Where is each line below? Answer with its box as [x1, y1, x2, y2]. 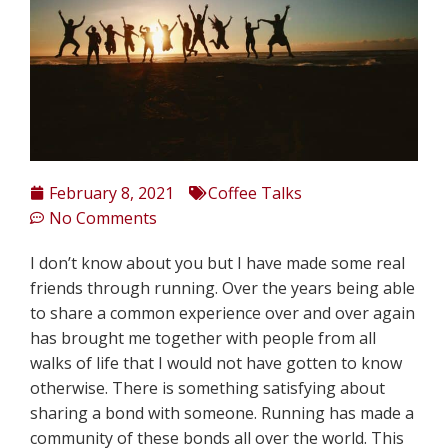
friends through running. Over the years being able [30, 276, 415, 299]
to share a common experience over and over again [30, 301, 415, 324]
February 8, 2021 [49, 181, 174, 204]
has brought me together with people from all [30, 326, 376, 349]
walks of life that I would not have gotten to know [30, 351, 402, 374]
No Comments [49, 206, 157, 229]
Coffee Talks [208, 181, 302, 204]
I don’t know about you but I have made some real [30, 251, 405, 274]
